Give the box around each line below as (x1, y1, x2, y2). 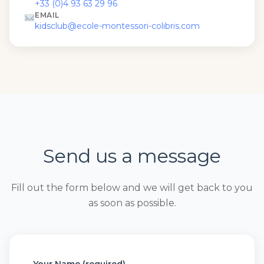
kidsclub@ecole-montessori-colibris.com (35, 21, 200, 31)
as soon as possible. (88, 197, 176, 209)
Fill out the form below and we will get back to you (11, 182, 253, 193)
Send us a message (43, 144, 221, 167)
